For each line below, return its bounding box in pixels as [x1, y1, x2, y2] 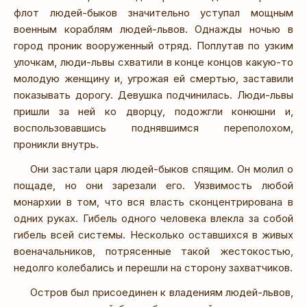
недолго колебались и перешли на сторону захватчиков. [14, 260, 293, 274]
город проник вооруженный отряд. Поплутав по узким [14, 38, 293, 52]
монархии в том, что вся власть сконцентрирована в [14, 195, 293, 208]
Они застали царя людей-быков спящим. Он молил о [30, 162, 293, 175]
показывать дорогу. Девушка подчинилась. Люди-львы [14, 88, 293, 101]
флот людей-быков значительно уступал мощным [14, 5, 293, 19]
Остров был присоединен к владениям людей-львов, [30, 285, 293, 299]
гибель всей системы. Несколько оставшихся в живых [14, 228, 293, 241]
